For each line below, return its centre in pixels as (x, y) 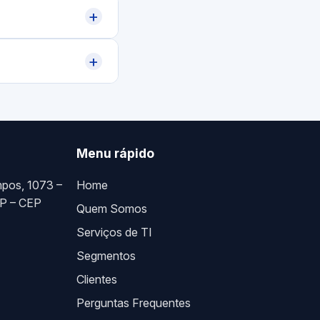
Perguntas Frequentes (134, 302)
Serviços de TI (115, 232)
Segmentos (106, 255)
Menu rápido (116, 153)
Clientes (97, 279)
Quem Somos (112, 208)
